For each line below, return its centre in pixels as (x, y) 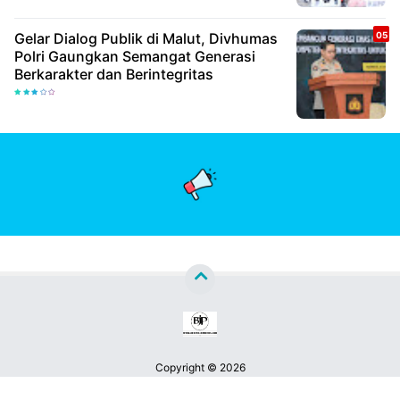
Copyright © (187, 368)
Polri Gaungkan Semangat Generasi (135, 56)
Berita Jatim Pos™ (200, 381)
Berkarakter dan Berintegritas (114, 74)
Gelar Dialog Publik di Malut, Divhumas (146, 38)
